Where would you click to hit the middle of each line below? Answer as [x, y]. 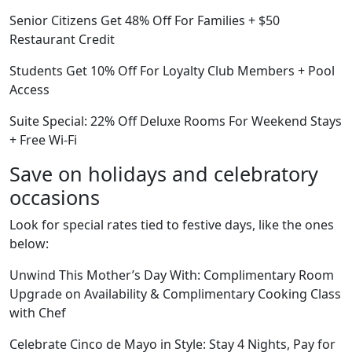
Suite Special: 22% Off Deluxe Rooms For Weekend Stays [176, 121]
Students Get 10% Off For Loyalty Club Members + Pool [172, 71]
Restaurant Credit [62, 39]
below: [29, 244]
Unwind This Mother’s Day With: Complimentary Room [172, 275]
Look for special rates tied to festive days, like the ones [172, 225]
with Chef [38, 313]
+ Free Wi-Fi [43, 140]
